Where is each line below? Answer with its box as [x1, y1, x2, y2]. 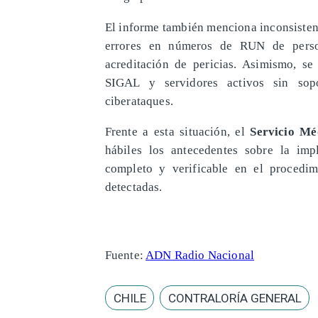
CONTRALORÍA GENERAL [168, 290, 302, 305]
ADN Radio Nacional [146, 247, 255, 262]
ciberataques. [104, 93, 173, 108]
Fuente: [104, 247, 146, 262]
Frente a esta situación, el [104, 124, 251, 139]
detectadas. [104, 180, 163, 194]
